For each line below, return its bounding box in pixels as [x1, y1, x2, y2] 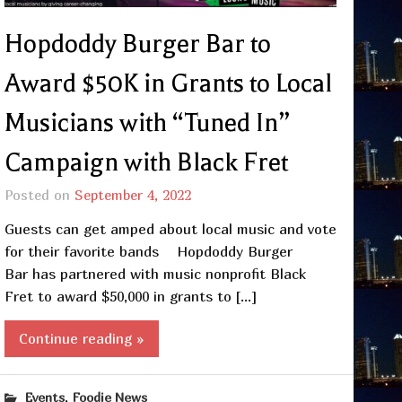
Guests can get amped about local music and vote [4, 219, 336, 238]
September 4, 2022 [74, 186, 191, 203]
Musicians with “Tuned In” [4, 108, 290, 137]
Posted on [4, 186, 74, 203]
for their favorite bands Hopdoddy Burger [4, 241, 293, 260]
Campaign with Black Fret [4, 147, 299, 177]
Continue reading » [18, 328, 144, 347]
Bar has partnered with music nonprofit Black [4, 264, 306, 283]
